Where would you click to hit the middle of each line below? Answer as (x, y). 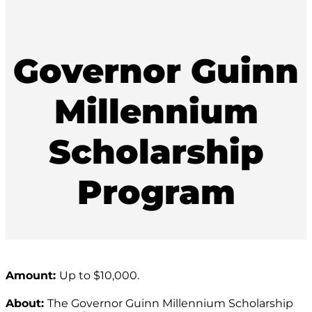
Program (156, 192)
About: (26, 304)
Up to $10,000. (99, 276)
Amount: (32, 276)
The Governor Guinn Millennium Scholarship (170, 304)
